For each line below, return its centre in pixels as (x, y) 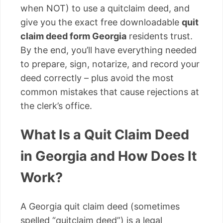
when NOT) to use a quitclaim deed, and (105, 8)
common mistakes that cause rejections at (110, 92)
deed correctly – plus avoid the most (97, 78)
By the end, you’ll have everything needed (109, 50)
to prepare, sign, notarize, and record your (110, 64)
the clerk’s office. (56, 106)
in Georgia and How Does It (109, 156)
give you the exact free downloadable (101, 22)
